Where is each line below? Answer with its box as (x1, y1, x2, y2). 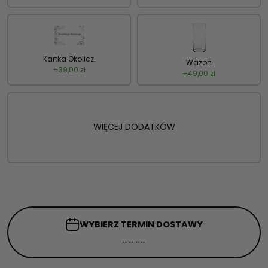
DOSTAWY (156, 218, 203, 230)
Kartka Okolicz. (42, 53, 96, 64)
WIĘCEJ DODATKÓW (93, 121, 175, 133)
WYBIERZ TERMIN (80, 218, 156, 230)
